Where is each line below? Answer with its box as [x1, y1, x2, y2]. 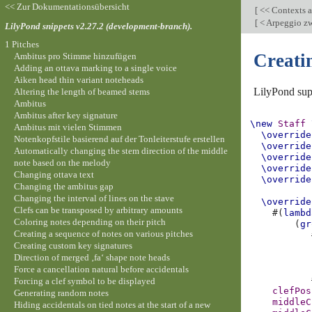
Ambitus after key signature [13, 109, 118, 120]
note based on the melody [13, 157, 111, 168]
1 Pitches [4, 38, 39, 49]
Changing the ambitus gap [13, 180, 114, 192]
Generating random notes [13, 287, 109, 298]
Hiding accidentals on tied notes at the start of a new [13, 299, 210, 310]
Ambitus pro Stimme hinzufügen [13, 50, 136, 61]
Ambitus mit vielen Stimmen [13, 121, 122, 132]
